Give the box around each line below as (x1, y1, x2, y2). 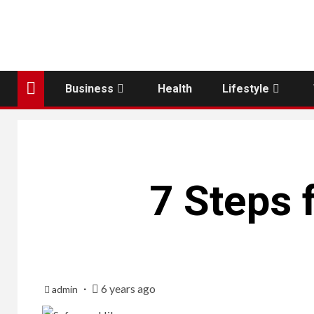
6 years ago (99, 281, 156, 295)
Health (158, 81, 192, 95)
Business (65, 81, 114, 95)
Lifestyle (222, 81, 269, 95)
